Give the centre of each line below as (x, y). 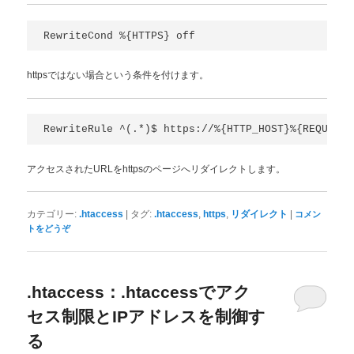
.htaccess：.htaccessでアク (139, 292)
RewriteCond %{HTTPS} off (120, 36)
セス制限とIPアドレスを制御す (147, 316)
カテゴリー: (52, 215)
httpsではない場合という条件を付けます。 (118, 75)
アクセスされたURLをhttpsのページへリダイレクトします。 (156, 168)
